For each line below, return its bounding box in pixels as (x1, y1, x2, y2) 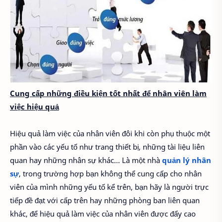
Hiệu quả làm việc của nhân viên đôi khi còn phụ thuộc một (10, 128, 210, 139)
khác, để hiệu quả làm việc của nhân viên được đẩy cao (10, 209, 196, 219)
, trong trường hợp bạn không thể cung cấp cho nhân (19, 168, 202, 179)
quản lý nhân (162, 155, 211, 166)
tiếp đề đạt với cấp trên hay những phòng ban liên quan (10, 195, 200, 206)
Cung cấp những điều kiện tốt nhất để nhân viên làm (10, 88, 207, 99)
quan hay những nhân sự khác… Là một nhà (10, 155, 162, 166)
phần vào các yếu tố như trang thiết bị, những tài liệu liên (10, 142, 205, 152)
